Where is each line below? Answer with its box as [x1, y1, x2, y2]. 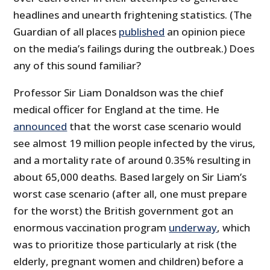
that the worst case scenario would [67, 119, 242, 134]
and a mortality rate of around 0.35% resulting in [13, 153, 251, 168]
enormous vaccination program [13, 221, 169, 235]
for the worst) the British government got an [13, 204, 234, 218]
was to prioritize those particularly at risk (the [13, 237, 237, 252]
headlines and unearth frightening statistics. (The [13, 8, 253, 22]
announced [13, 119, 67, 134]
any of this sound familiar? [13, 58, 142, 73]
